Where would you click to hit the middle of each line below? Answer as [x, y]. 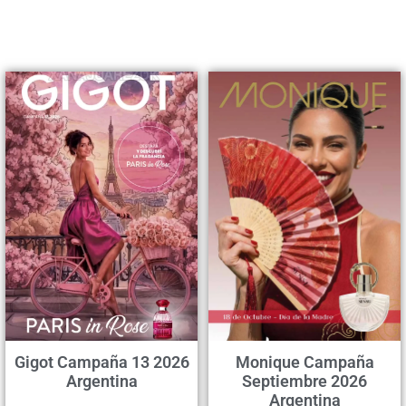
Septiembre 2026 [304, 381]
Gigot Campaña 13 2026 [101, 362]
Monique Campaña [304, 362]
